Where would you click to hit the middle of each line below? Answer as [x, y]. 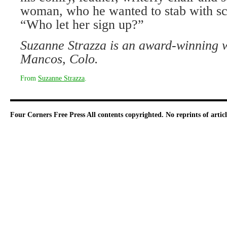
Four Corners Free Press [48, 115]
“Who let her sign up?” [82, 25]
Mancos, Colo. [59, 59]
